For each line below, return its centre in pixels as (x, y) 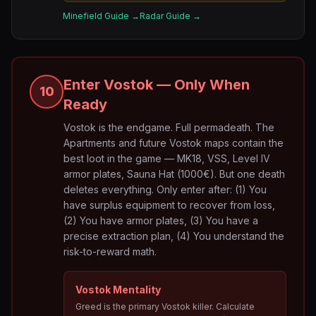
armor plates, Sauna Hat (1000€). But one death (174, 174)
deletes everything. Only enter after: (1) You (165, 189)
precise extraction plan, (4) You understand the (174, 236)
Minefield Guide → (101, 16)
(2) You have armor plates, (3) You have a (161, 220)
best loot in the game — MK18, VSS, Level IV (167, 158)
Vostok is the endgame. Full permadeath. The (169, 127)
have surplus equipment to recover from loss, (169, 205)
